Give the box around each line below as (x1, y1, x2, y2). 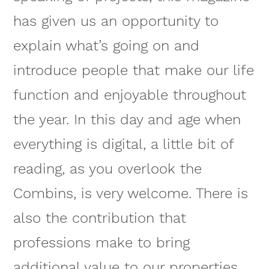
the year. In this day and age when (13, 110, 241, 128)
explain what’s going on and (13, 37, 199, 54)
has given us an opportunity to (13, 12, 219, 29)
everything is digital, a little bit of (13, 135, 234, 153)
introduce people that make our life (13, 61, 254, 79)
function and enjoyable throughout (13, 86, 246, 103)
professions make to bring (13, 234, 190, 251)
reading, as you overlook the (13, 160, 202, 177)
